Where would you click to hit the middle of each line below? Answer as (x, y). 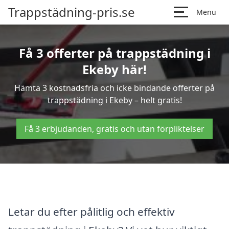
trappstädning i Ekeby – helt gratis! (114, 100)
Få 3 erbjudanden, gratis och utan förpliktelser (114, 129)
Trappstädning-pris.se (72, 12)
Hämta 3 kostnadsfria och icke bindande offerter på (114, 88)
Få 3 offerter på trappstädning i (114, 53)
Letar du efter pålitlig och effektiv (91, 211)
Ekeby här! (114, 69)
